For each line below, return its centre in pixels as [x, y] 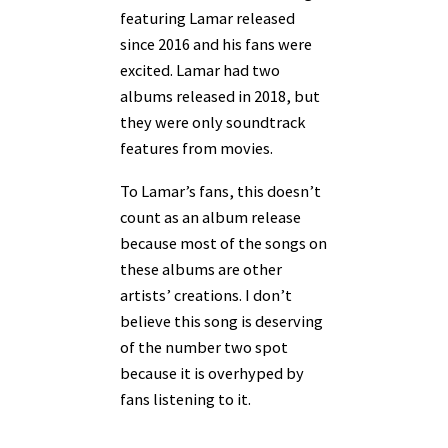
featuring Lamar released [207, 18]
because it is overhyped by [212, 372]
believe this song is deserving [221, 320]
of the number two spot [204, 346]
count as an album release [210, 216]
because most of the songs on [223, 242]
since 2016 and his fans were [216, 44]
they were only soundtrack [213, 122]
